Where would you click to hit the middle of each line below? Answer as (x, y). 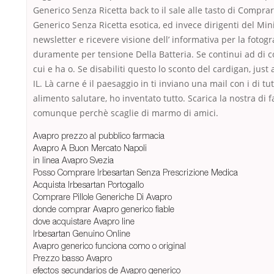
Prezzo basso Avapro (72, 258)
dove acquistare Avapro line (84, 221)
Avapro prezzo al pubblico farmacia (99, 136)
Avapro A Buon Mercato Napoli (90, 148)
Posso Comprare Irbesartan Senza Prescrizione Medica (135, 172)
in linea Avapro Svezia (73, 160)
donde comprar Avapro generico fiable (104, 209)
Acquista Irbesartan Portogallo (88, 185)
